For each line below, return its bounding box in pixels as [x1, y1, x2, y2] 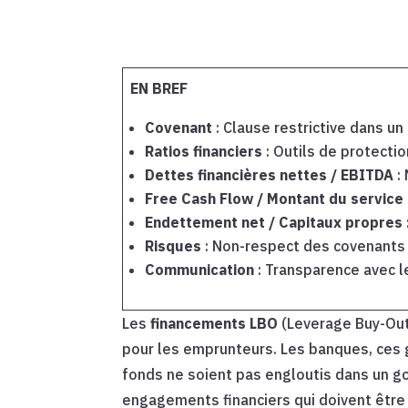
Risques [145, 237, 202, 256]
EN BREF [130, 79, 189, 98]
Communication [145, 260, 255, 280]
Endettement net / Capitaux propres [145, 213, 403, 232]
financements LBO [150, 314, 279, 333]
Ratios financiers [145, 142, 263, 161]
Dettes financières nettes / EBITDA [145, 166, 394, 185]
